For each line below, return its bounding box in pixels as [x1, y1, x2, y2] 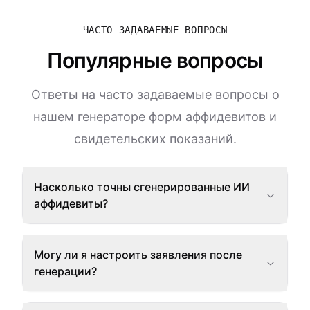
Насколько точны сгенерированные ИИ [34, 180, 250, 194]
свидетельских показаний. [73, 131, 237, 146]
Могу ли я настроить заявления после [34, 248, 242, 262]
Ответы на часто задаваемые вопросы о [30, 87, 280, 102]
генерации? [34, 264, 97, 278]
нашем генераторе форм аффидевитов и [33, 109, 277, 124]
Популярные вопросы [46, 48, 264, 73]
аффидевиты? [34, 197, 108, 210]
